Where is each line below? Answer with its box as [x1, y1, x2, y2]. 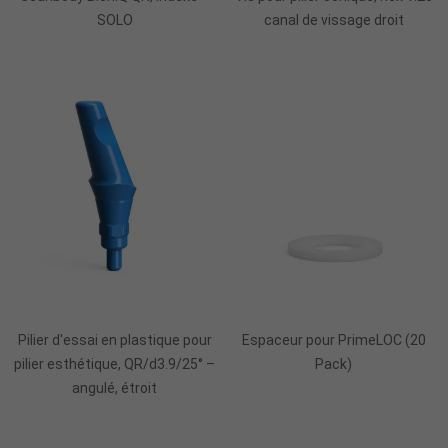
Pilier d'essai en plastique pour [17, 332, 212, 349]
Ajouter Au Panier [275, 294, 392, 313]
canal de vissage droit [263, 12, 404, 29]
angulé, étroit [72, 380, 157, 397]
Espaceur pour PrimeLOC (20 [241, 332, 426, 349]
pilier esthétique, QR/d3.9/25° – [14, 356, 215, 373]
